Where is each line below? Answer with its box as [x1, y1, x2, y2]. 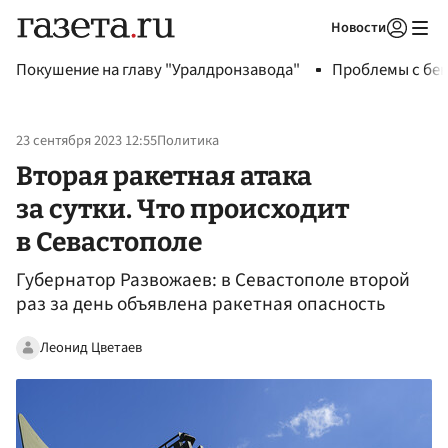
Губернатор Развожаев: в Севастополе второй [16, 266, 410, 295]
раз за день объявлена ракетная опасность [16, 290, 385, 319]
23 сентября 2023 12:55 [16, 130, 157, 152]
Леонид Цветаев [40, 336, 142, 358]
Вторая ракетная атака [16, 159, 312, 192]
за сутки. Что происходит [16, 192, 349, 225]
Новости [331, 17, 386, 38]
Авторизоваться [268, 44, 362, 62]
